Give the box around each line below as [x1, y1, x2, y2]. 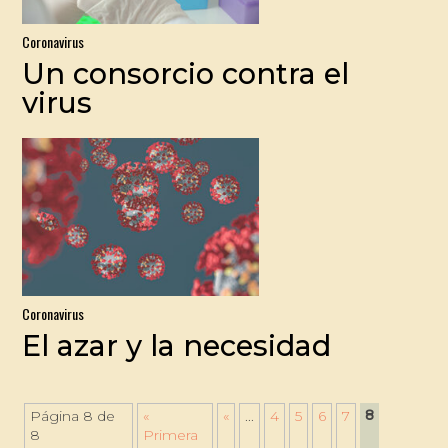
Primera [143, 426, 199, 445]
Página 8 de [30, 407, 116, 426]
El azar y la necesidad [22, 328, 332, 364]
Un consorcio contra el [22, 56, 350, 92]
